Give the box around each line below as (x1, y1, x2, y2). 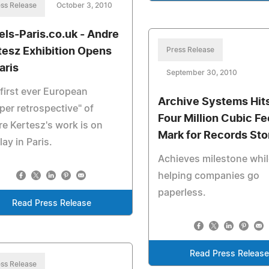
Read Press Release (12, 199, 92, 208)
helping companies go (158, 171, 260, 181)
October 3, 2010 (56, 2, 112, 9)
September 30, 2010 (166, 69, 238, 76)
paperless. (158, 188, 207, 198)
